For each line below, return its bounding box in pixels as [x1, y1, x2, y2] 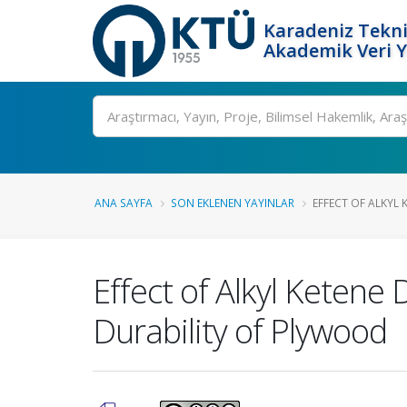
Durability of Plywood [93, 308, 387, 353]
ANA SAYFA [94, 195, 153, 210]
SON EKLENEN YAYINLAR [171, 195, 294, 210]
